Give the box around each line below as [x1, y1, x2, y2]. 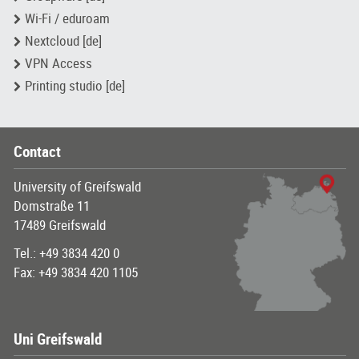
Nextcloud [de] [24, 33, 102, 49]
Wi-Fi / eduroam [24, 10, 110, 26]
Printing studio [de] [24, 78, 125, 94]
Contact [13, 143, 61, 161]
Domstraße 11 [13, 198, 90, 214]
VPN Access [24, 55, 92, 71]
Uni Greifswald [13, 330, 102, 349]
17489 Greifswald [13, 217, 106, 233]
